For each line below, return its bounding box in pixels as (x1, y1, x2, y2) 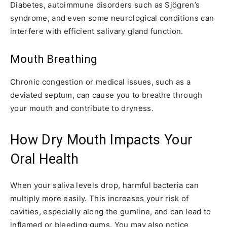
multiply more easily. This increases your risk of (10, 193, 189, 203)
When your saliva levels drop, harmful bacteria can (10, 180, 199, 190)
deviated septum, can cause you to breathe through (10, 90, 203, 100)
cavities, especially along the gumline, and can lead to (10, 206, 211, 216)
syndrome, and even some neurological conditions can (10, 13, 214, 23)
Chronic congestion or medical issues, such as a (10, 77, 191, 87)
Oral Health (10, 150, 79, 167)
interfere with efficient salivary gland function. (10, 26, 183, 36)
